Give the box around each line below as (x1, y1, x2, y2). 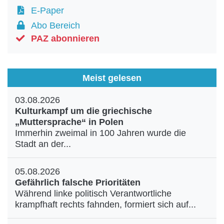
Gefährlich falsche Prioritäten (15, 177, 140, 187)
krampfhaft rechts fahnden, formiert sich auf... (15, 199, 196, 209)
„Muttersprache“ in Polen (15, 117, 123, 127)
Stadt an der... (15, 139, 71, 149)
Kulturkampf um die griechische (15, 106, 152, 116)
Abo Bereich (26, 20, 80, 30)
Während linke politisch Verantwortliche (15, 188, 171, 198)
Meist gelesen (82, 72, 141, 83)
